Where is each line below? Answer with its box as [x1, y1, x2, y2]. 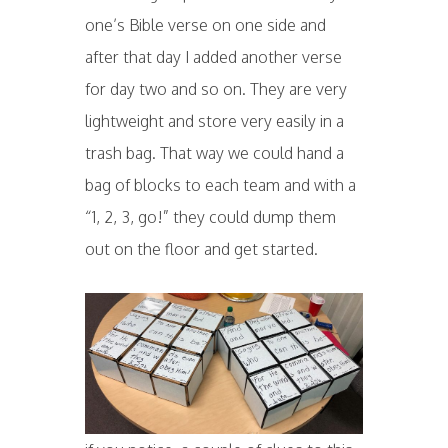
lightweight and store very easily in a [84, 111, 344, 131]
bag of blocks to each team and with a [84, 175, 356, 195]
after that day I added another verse [84, 47, 342, 67]
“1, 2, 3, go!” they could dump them [84, 207, 336, 227]
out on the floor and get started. [84, 239, 318, 259]
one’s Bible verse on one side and [84, 15, 326, 35]
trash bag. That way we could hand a [84, 143, 344, 163]
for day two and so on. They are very [84, 79, 347, 99]
